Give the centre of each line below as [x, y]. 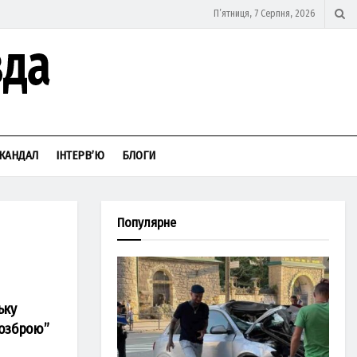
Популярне [147, 223]
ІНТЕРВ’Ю [80, 155]
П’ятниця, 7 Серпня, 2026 [264, 14]
